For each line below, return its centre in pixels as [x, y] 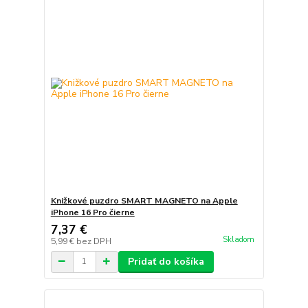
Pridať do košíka [166, 261]
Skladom [238, 239]
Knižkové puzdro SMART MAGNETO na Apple [144, 200]
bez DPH [93, 241]
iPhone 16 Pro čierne [92, 212]
